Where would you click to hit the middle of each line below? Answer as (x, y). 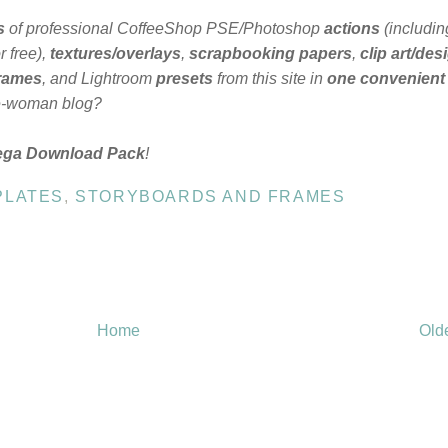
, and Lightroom (99, 79)
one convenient (386, 79)
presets (184, 79)
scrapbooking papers (270, 54)
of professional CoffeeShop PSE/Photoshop (164, 29)
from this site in (270, 79)
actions (352, 29)
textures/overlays (115, 54)
